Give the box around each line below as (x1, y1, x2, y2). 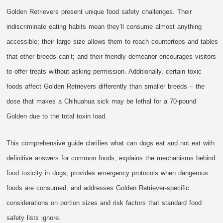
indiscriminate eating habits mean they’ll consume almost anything (6, 22, 202, 30)
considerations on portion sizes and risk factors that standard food (6, 199, 202, 207)
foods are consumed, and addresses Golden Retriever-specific (6, 184, 190, 192)
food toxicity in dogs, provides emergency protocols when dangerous (6, 169, 209, 177)
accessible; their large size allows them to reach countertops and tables (6, 37, 219, 45)
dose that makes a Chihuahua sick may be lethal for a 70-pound (6, 97, 197, 105)
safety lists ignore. (6, 214, 61, 222)
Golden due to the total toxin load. (6, 112, 108, 120)
